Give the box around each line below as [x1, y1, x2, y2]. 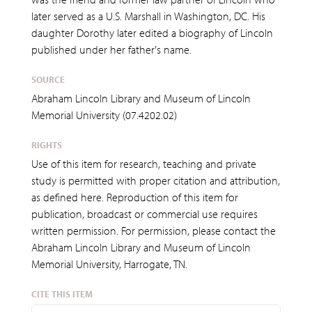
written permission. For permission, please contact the [31, 224, 276, 237]
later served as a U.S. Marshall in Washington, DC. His [31, 9, 265, 23]
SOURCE [31, 74, 65, 85]
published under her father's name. [31, 42, 192, 56]
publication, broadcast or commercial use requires [31, 207, 258, 221]
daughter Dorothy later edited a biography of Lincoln [31, 26, 273, 40]
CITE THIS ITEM [31, 288, 93, 299]
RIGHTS [31, 139, 62, 150]
